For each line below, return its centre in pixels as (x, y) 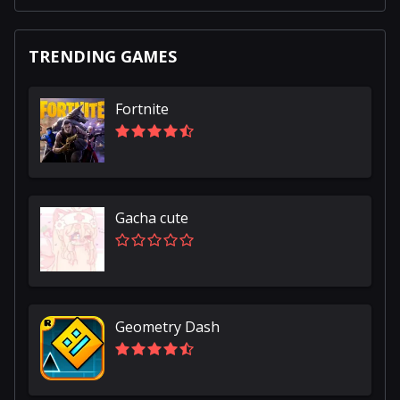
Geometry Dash (167, 326)
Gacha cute (152, 217)
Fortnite (142, 108)
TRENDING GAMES (103, 56)
